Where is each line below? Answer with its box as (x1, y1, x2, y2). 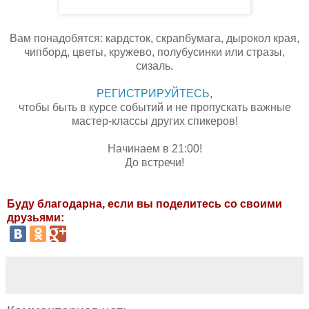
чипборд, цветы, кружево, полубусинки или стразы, (24, 46, 285, 58)
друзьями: (7, 211, 64, 223)
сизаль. (136, 59, 173, 72)
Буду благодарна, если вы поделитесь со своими (7, 197, 282, 210)
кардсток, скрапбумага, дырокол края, (106, 32, 299, 44)
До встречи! (125, 156, 184, 168)
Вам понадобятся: (10, 32, 106, 44)
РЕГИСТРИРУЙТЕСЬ (97, 87, 210, 99)
